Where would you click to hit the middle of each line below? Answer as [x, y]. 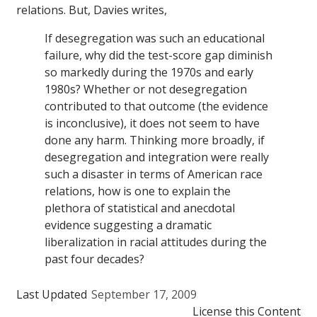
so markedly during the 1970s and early [149, 73]
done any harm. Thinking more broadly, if [155, 140]
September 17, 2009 [144, 295]
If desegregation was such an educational [155, 39]
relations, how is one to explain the [138, 191]
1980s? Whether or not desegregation [146, 90]
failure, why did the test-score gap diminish [158, 56]
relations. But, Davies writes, [92, 10]
